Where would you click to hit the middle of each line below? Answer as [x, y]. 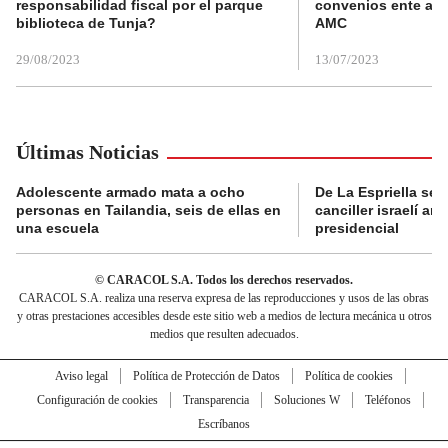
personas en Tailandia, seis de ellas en [148, 209]
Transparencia [215, 399]
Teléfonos [387, 399]
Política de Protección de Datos [206, 375]
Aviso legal [81, 375]
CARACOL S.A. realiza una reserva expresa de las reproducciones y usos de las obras [224, 297]
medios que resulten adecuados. [224, 333]
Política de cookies [348, 375]
